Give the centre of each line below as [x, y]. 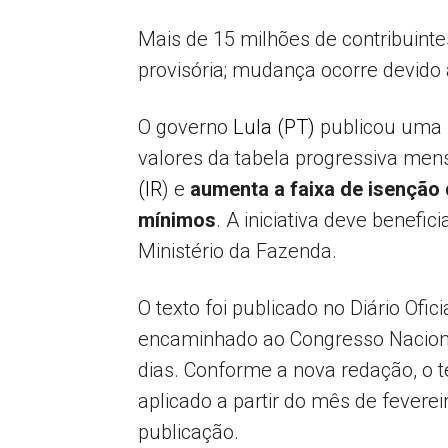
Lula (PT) [274, 127]
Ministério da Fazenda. [240, 251]
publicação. [188, 432]
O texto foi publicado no [241, 308]
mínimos [177, 220]
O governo [185, 127]
